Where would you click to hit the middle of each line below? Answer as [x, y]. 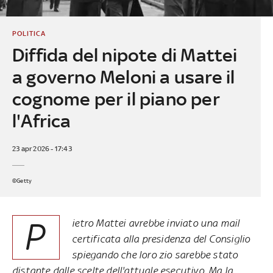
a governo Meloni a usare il [123, 77]
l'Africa [41, 121]
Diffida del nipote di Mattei [125, 55]
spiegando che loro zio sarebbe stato [155, 254]
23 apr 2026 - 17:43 [42, 148]
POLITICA [29, 33]
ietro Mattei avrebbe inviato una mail [156, 223]
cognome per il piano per [116, 99]
